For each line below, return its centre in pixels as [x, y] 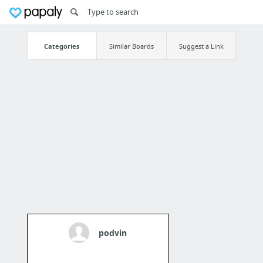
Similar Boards [131, 46]
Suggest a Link [201, 46]
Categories [62, 46]
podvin [113, 233]
